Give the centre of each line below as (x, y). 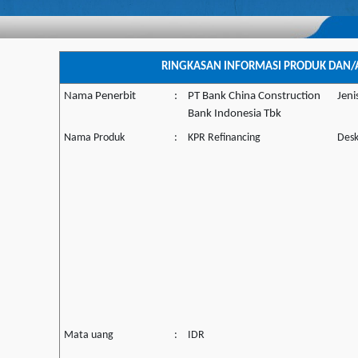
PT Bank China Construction (254, 97)
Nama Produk (94, 138)
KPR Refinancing (224, 138)
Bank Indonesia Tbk (235, 114)
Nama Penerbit (100, 97)
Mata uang (89, 336)
